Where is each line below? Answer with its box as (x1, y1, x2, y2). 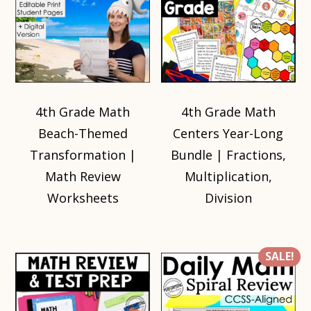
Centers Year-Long (173, 124, 284, 142)
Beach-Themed (37, 124, 128, 142)
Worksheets (47, 189, 119, 206)
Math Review (44, 167, 121, 185)
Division (204, 189, 252, 206)
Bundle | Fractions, (170, 146, 286, 163)
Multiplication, (184, 167, 272, 185)
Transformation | (29, 146, 136, 163)
